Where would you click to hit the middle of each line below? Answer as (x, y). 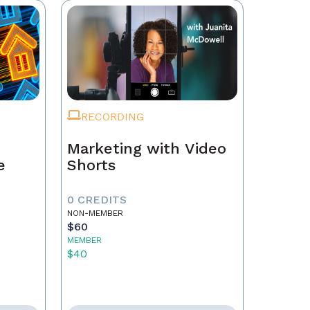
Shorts (91, 165)
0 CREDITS (97, 200)
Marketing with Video (146, 148)
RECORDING (112, 117)
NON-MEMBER (95, 213)
